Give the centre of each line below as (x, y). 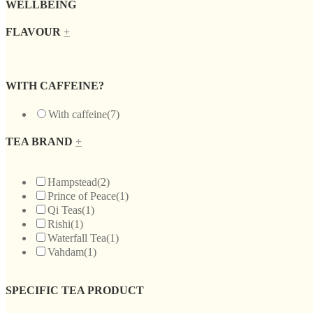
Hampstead (72, 182)
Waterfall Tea (77, 238)
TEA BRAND (41, 142)
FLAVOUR (35, 32)
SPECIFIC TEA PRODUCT (75, 290)
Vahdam (66, 252)
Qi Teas (65, 210)
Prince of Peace (82, 196)
